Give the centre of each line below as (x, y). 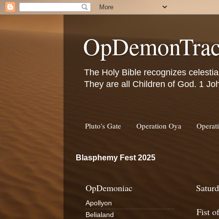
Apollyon (99, 203)
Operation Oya (159, 125)
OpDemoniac (109, 187)
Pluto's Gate (103, 125)
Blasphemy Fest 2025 (116, 158)
